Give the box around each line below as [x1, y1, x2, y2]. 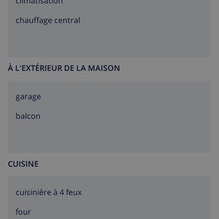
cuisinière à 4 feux [16, 187, 82, 198]
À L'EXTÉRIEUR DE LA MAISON [8, 63, 120, 74]
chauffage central [16, 15, 80, 26]
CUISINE [8, 158, 39, 170]
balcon [16, 110, 41, 122]
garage [16, 91, 41, 102]
